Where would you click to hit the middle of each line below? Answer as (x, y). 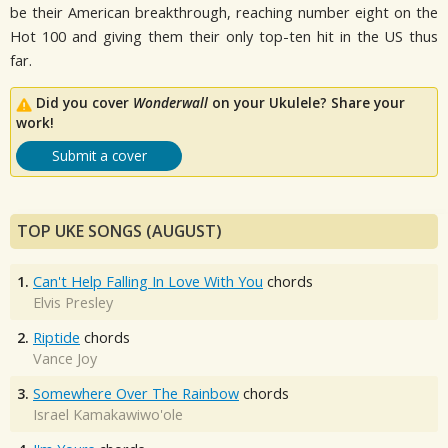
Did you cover (84, 103)
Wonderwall (170, 103)
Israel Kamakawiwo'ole (108, 415)
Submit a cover (99, 156)
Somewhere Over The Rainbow (136, 394)
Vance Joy (65, 359)
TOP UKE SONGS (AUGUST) (119, 231)
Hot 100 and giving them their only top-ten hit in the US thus (224, 36)
